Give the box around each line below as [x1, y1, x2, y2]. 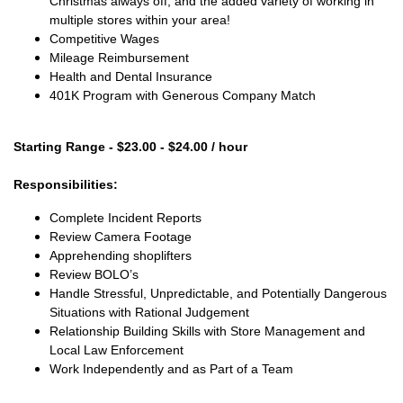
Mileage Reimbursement [49, 50, 189, 65]
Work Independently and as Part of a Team [49, 362, 293, 376]
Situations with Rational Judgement [49, 305, 249, 319]
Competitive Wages [49, 31, 159, 46]
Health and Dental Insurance [49, 69, 212, 84]
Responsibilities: [13, 177, 118, 192]
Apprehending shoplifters [49, 248, 192, 263]
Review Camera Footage [49, 229, 192, 244]
